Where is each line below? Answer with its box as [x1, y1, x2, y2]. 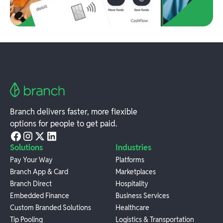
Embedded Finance [10, 191, 69, 201]
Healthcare [115, 203, 149, 213]
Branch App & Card [10, 167, 68, 177]
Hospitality [115, 179, 148, 189]
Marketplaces [115, 167, 156, 177]
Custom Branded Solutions [10, 203, 91, 213]
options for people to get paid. [10, 118, 117, 129]
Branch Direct [10, 179, 52, 189]
